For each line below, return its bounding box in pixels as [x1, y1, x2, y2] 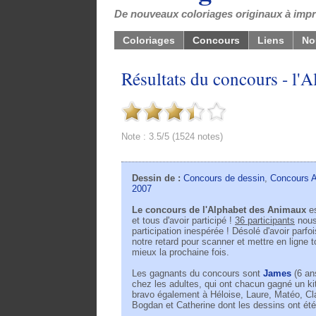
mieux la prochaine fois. [132, 247, 229, 258]
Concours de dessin [183, 173, 265, 184]
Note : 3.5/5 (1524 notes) [121, 130, 223, 142]
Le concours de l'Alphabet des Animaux [132, 205, 306, 216]
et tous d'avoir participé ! [132, 215, 235, 226]
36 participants [235, 215, 295, 226]
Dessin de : [132, 173, 183, 184]
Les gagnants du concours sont [132, 268, 263, 279]
